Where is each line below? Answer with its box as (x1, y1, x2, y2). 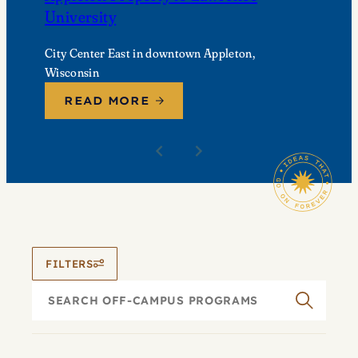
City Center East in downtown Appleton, (45, 45, 255, 61)
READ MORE (64, 93, 150, 108)
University (45, 6, 117, 26)
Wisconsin (45, 64, 102, 80)
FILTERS (46, 257, 93, 270)
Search (31, 280, 67, 296)
